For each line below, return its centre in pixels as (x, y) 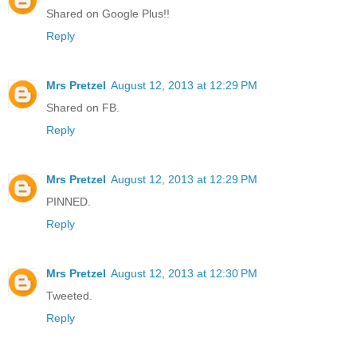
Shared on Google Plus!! (108, 13)
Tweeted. (69, 295)
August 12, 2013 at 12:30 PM (184, 273)
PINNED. (69, 201)
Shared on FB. (83, 107)
